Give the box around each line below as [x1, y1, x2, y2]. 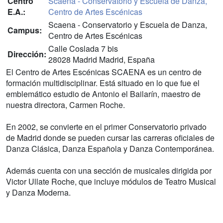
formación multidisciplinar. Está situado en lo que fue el [6, 77, 200, 89]
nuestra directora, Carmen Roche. [6, 99, 125, 111]
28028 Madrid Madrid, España [48, 54, 155, 65]
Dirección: [7, 48, 46, 60]
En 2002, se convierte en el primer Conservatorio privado [6, 121, 207, 132]
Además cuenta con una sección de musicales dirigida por [6, 165, 212, 176]
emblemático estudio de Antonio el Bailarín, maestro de [6, 88, 201, 100]
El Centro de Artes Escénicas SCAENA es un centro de [6, 66, 202, 78]
